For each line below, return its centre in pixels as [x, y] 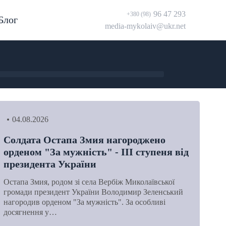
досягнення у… [30, 212]
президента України [50, 164]
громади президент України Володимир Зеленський [93, 192]
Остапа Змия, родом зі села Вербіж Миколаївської [89, 182]
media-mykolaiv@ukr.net [145, 26]
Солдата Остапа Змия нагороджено [84, 140]
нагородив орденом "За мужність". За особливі [84, 202]
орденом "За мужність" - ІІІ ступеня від [96, 152]
